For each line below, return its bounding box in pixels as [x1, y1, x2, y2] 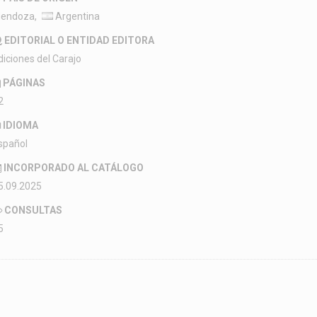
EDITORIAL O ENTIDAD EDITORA [4, 35, 154, 46]
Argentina [53, 11, 100, 22]
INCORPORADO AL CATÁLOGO [4, 162, 144, 173]
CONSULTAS [4, 204, 62, 216]
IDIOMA [3, 120, 38, 131]
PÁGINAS [3, 77, 45, 88]
